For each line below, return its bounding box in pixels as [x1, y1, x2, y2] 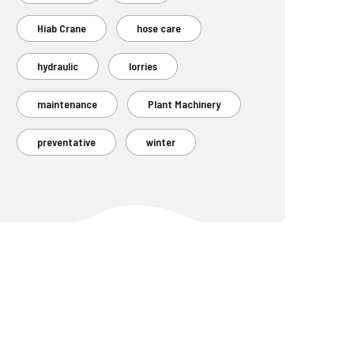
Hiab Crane [37, 21, 86, 36]
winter [146, 135, 175, 149]
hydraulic [37, 59, 78, 73]
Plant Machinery [148, 97, 220, 111]
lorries [129, 59, 157, 73]
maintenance [37, 97, 97, 111]
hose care [137, 21, 181, 36]
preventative [37, 135, 96, 149]
